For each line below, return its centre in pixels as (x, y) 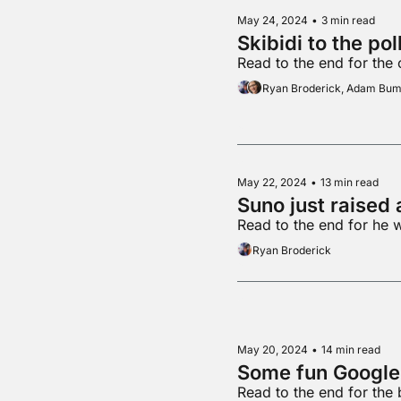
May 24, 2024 (272, 21)
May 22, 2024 (272, 182)
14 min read (350, 349)
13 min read (349, 182)
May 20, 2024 (272, 349)
